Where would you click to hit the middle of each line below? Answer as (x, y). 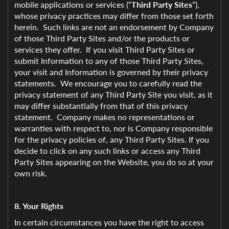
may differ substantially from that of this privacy (101, 106)
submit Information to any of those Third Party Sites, (109, 61)
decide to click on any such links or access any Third (107, 151)
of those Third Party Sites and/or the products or (102, 38)
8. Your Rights (39, 206)
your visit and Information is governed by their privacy (111, 72)
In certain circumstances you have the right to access (109, 222)
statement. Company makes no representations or (105, 117)
